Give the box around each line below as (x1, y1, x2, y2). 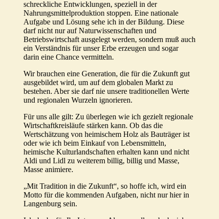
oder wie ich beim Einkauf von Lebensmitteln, (23, 139, 166, 148)
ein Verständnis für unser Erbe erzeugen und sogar (23, 44, 178, 53)
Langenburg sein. (23, 199, 77, 208)
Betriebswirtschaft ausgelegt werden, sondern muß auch (23, 35, 196, 44)
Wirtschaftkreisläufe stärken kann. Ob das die (23, 121, 163, 130)
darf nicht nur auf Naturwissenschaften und (23, 26, 156, 35)
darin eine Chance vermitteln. (23, 53, 114, 62)
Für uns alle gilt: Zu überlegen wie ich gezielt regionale (23, 112, 193, 121)
